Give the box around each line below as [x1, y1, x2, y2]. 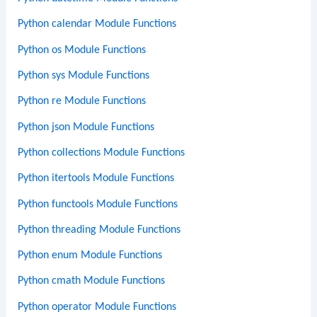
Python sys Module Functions [18, 70, 150, 82]
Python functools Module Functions [18, 198, 178, 210]
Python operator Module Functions [18, 301, 177, 313]
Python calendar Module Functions [18, 18, 177, 30]
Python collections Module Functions [18, 146, 185, 158]
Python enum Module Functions [18, 250, 163, 262]
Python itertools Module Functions [18, 173, 175, 185]
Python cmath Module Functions [18, 275, 166, 287]
